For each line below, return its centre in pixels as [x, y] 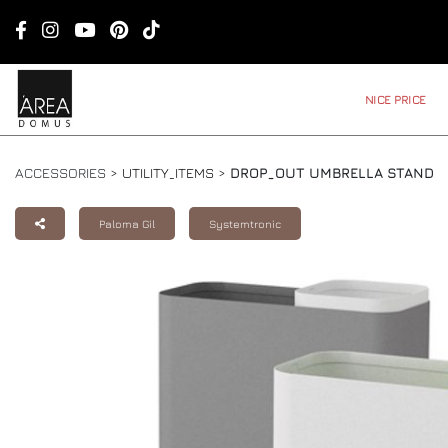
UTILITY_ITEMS [168, 172]
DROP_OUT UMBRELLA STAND [332, 172]
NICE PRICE [395, 99]
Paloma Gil [127, 223]
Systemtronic [245, 223]
